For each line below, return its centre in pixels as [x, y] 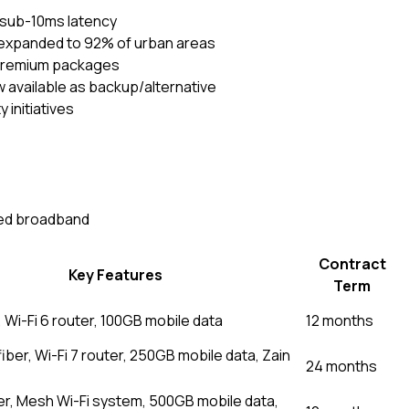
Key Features [115, 275]
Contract [352, 264]
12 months [340, 320]
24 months [341, 366]
